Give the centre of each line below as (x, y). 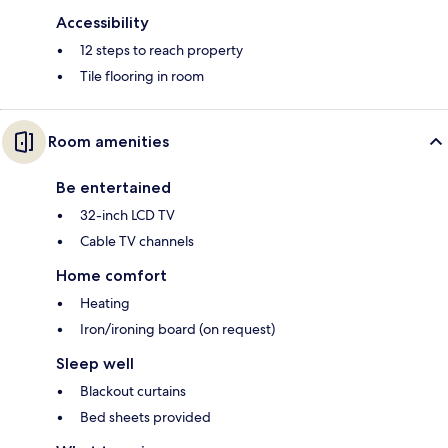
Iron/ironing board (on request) (177, 329)
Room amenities (108, 142)
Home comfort (111, 276)
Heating (105, 303)
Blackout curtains (133, 391)
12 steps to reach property (161, 50)
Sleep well (95, 364)
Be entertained (113, 188)
